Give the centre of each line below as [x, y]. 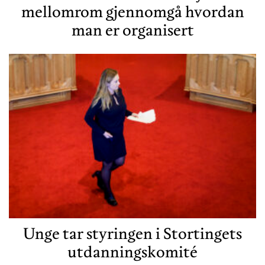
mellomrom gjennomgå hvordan [132, 11]
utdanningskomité [132, 252]
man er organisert [132, 30]
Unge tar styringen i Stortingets [132, 234]
